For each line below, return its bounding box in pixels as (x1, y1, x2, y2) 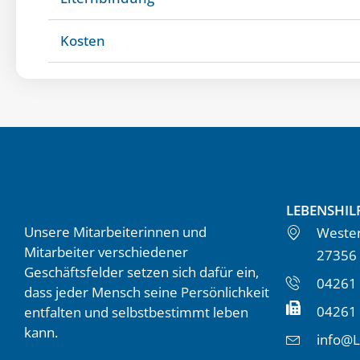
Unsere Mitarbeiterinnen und (24, 222, 207, 241)
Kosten (60, 31, 105, 50)
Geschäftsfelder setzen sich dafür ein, (24, 262, 259, 281)
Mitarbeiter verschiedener (24, 242, 188, 261)
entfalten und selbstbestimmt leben (24, 302, 248, 321)
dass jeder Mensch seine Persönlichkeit (24, 282, 269, 301)
